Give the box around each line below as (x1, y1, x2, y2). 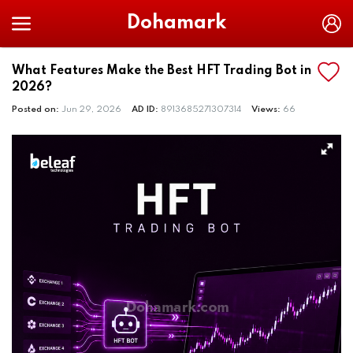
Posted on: (12, 105, 61, 114)
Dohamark (127, 13, 226, 33)
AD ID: (132, 105, 161, 114)
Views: (251, 105, 283, 114)
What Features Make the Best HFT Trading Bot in (12, 65, 311, 77)
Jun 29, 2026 (61, 105, 121, 114)
